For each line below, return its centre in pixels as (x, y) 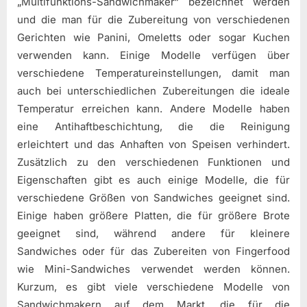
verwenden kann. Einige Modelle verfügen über (153, 56)
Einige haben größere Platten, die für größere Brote (153, 216)
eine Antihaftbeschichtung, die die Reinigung (153, 127)
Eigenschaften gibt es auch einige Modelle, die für (153, 180)
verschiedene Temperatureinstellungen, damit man (153, 73)
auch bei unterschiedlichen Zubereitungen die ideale (153, 91)
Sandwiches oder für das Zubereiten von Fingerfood (153, 251)
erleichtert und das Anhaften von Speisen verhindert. (153, 145)
